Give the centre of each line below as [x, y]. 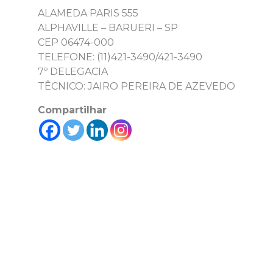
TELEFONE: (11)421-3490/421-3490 [120, 57]
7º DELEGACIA [73, 71]
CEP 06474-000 [76, 42]
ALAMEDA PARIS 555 [88, 13]
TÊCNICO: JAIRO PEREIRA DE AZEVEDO [136, 86]
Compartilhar [72, 110]
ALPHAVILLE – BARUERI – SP [108, 27]
